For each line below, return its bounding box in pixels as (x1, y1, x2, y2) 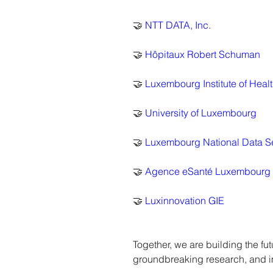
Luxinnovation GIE (145, 194, 224, 207)
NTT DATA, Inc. (145, 19, 211, 31)
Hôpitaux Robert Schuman (145, 48, 260, 60)
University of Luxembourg (145, 107, 257, 119)
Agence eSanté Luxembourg (145, 165, 271, 177)
